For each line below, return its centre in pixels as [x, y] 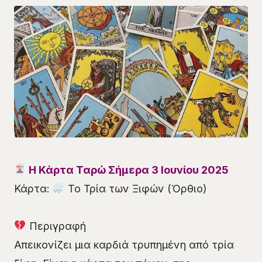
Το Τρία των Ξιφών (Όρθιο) [136, 188]
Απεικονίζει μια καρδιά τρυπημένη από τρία [124, 244]
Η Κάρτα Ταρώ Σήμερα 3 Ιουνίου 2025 [127, 170]
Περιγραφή [56, 226]
